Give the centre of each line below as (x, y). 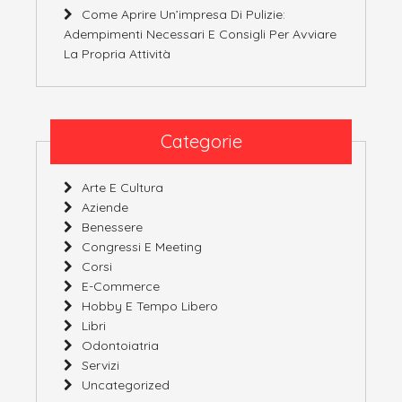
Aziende (105, 207)
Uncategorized (126, 385)
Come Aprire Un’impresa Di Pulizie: (184, 14)
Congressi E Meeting (142, 246)
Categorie (201, 141)
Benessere (112, 227)
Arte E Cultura (122, 187)
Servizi (100, 365)
